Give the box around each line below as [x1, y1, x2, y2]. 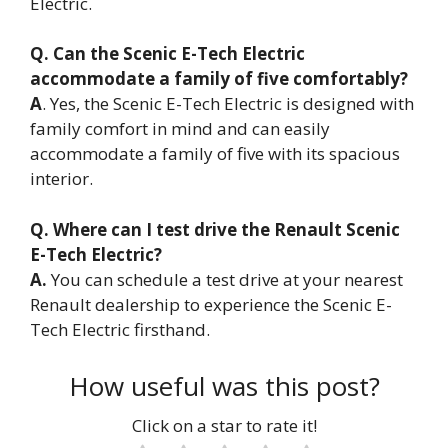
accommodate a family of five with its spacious [30, 142, 400, 166]
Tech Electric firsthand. [30, 317, 210, 341]
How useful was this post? [68, 368, 380, 405]
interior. [30, 167, 93, 191]
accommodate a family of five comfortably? [30, 67, 408, 91]
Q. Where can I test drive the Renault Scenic [30, 217, 400, 241]
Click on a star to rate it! [131, 413, 317, 437]
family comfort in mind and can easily [30, 117, 330, 141]
